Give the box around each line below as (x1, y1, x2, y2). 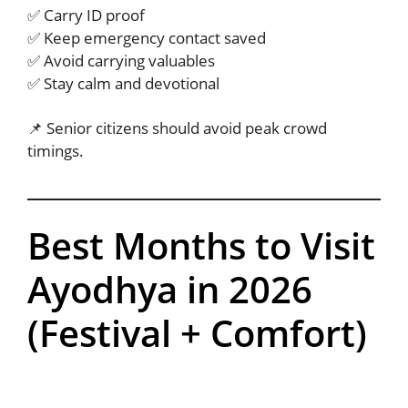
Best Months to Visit (27, 219, 375, 270)
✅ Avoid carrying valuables (27, 49, 215, 71)
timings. (27, 140, 84, 162)
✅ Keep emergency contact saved (27, 26, 266, 48)
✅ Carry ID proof (27, 4, 145, 25)
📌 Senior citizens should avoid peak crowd (27, 117, 327, 139)
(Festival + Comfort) (27, 307, 367, 358)
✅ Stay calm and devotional (27, 72, 219, 94)
